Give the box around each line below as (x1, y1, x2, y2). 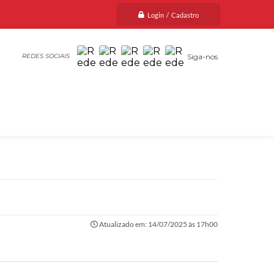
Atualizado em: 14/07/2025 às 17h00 (98, 220, 218, 229)
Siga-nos (187, 51, 218, 61)
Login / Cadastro (147, 10, 199, 19)
